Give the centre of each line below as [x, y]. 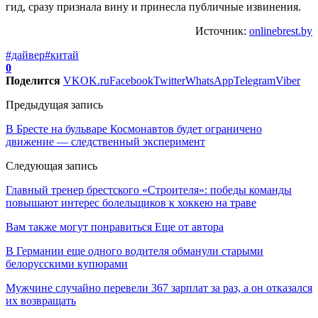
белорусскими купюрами [67, 263]
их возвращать [41, 300]
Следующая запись [51, 165]
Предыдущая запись [54, 104]
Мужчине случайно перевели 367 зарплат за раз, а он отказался [159, 287]
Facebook [131, 80]
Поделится [33, 80]
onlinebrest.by [281, 31]
